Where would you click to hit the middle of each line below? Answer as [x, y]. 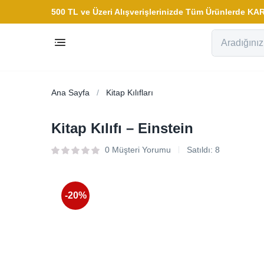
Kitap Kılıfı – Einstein [122, 128]
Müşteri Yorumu [140, 150]
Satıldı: [200, 150]
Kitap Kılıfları [130, 93]
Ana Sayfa [70, 93]
